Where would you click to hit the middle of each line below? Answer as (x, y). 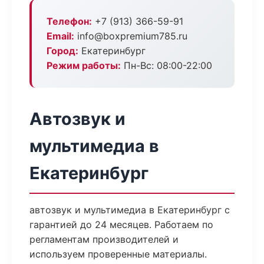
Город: (62, 51)
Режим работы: (84, 65)
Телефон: (69, 21)
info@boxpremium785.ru (131, 36)
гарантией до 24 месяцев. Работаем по (121, 225)
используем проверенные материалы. (118, 254)
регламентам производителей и (104, 239)
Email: (60, 36)
